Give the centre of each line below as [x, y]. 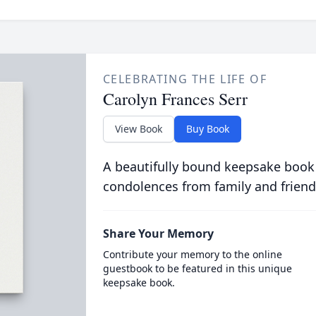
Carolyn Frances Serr [175, 99]
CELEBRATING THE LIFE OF [185, 79]
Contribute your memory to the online [192, 254]
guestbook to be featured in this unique [197, 268]
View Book [138, 129]
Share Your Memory [158, 233]
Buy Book [207, 129]
